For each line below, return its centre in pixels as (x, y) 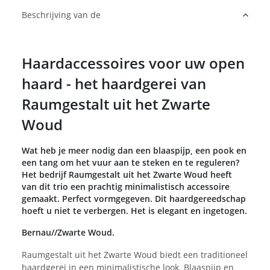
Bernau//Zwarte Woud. (68, 233)
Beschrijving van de (61, 15)
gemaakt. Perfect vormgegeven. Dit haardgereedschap (134, 199)
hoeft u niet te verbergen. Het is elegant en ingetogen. (134, 211)
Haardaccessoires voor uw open (133, 63)
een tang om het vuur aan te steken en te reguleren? (130, 163)
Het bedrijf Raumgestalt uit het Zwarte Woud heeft (127, 175)
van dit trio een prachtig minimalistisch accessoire (126, 187)
